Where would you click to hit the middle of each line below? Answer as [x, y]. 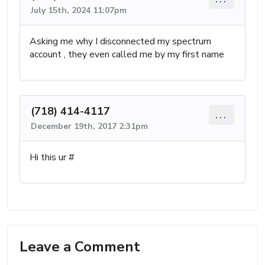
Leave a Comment [80, 247]
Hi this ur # [52, 158]
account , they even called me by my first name [127, 55]
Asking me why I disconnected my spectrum [120, 42]
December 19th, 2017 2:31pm [89, 127]
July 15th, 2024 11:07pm [79, 11]
